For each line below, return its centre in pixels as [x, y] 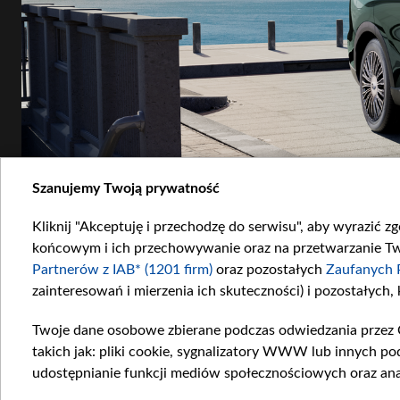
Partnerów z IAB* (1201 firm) [122, 270]
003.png [39, 378]
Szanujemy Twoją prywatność [126, 188]
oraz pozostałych [269, 270]
